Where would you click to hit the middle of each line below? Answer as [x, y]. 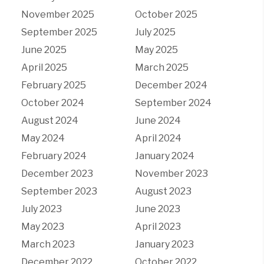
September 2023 [59, 191]
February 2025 [53, 85]
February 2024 [54, 156]
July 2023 [41, 209]
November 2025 [57, 14]
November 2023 [171, 174]
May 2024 [43, 138]
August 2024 [49, 121]
